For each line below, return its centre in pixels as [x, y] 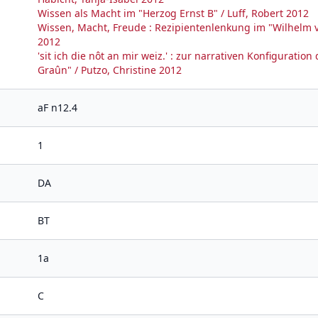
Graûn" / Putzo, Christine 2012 [110, 70]
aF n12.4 [57, 108]
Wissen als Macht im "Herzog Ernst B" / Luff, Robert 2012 [173, 13]
